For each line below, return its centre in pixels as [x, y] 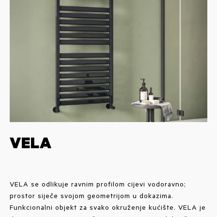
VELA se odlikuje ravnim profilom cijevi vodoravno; [98, 184]
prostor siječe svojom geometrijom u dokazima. [92, 195]
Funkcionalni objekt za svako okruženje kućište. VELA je [108, 207]
